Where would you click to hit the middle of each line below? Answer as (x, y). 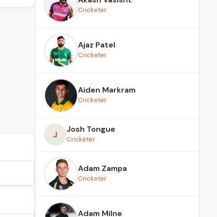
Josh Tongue (91, 129)
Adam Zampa (102, 168)
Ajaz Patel (97, 45)
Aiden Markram (107, 90)
